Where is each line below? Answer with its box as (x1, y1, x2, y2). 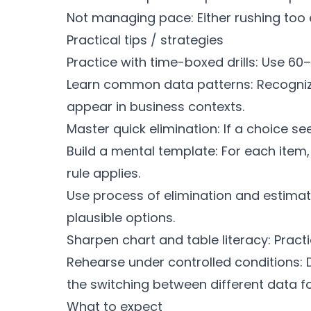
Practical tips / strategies (67, 31, 224, 49)
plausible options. (67, 209, 175, 226)
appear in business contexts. (67, 98, 244, 115)
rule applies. (67, 165, 140, 182)
